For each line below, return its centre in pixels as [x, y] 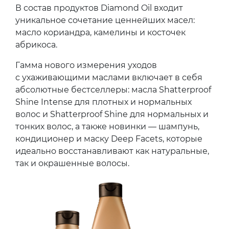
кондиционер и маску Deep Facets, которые [109, 139]
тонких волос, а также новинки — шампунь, [107, 126]
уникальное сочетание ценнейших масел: [105, 20]
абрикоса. [36, 44]
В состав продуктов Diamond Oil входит [99, 8]
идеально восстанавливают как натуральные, [112, 151]
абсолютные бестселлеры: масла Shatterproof [113, 89]
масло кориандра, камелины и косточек [100, 32]
